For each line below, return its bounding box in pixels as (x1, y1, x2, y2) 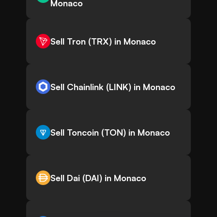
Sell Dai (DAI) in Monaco (50, 172, 146, 184)
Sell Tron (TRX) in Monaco (50, 36, 156, 47)
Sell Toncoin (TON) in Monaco (50, 127, 170, 138)
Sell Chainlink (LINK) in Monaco (50, 81, 175, 93)
